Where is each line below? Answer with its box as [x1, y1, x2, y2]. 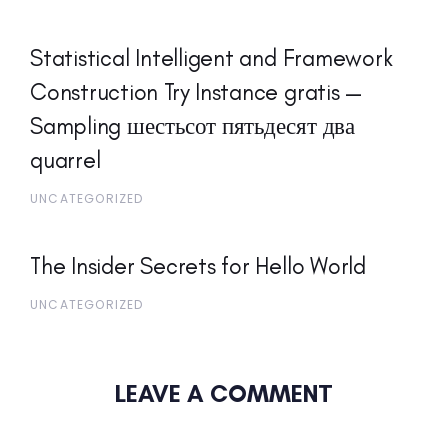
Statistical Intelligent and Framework [30, 43, 393, 72]
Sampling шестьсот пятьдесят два [30, 111, 355, 140]
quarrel [30, 145, 101, 174]
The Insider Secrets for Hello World [30, 252, 366, 281]
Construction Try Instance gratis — [30, 77, 363, 106]
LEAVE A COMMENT [115, 379, 333, 409]
